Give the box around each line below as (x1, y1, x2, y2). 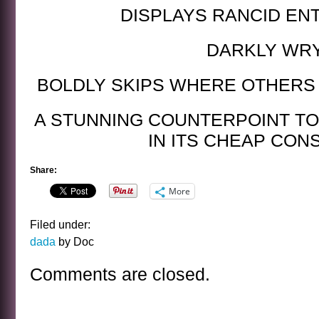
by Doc (56, 235, 94, 248)
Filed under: (30, 218, 90, 231)
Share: (30, 165, 57, 175)
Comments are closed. (30, 265, 210, 284)
